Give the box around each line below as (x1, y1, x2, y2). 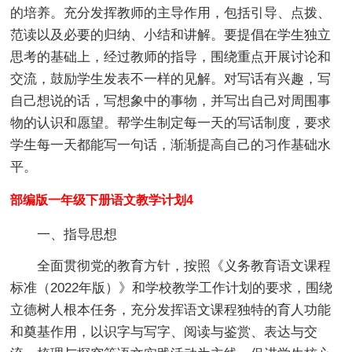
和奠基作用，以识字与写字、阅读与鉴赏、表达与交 (10, 324, 318, 339)
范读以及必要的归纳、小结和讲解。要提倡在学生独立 (10, 27, 332, 42)
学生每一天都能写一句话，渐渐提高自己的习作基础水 (10, 137, 332, 152)
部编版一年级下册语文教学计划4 (10, 192, 194, 207)
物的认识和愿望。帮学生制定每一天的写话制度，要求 (10, 115, 332, 130)
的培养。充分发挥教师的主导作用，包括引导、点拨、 (10, 5, 332, 20)
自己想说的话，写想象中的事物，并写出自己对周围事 (10, 93, 332, 108)
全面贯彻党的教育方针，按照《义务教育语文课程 (10, 258, 332, 273)
